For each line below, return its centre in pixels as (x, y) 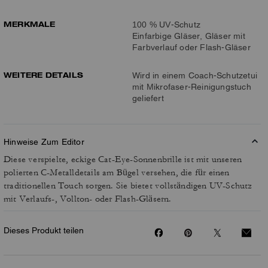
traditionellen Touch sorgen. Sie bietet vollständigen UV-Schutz (128, 186)
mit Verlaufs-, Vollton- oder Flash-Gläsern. (88, 199)
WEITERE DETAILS (43, 75)
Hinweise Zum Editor (44, 142)
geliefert (148, 98)
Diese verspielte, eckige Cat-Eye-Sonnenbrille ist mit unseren (123, 159)
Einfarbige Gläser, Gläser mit (189, 36)
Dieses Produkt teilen (44, 230)
